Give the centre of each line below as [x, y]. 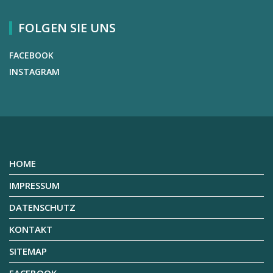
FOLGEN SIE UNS [67, 27]
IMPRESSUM [34, 185]
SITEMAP [28, 251]
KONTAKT [31, 229]
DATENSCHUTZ [42, 207]
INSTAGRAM [34, 71]
